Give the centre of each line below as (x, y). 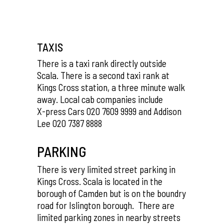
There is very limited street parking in (106, 169)
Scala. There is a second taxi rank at (103, 75)
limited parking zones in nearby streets (109, 217)
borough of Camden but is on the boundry (111, 193)
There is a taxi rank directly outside (102, 63)
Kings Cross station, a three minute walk (111, 87)
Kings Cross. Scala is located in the (100, 181)
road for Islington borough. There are (106, 205)
